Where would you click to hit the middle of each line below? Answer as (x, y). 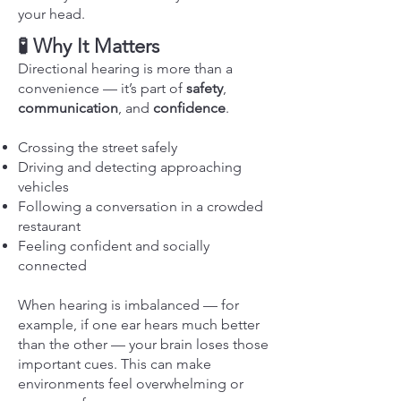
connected (52, 265)
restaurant (49, 226)
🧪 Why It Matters (89, 46)
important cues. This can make (115, 364)
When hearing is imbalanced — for (128, 305)
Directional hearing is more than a (125, 68)
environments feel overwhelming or (131, 384)
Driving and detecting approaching (130, 167)
